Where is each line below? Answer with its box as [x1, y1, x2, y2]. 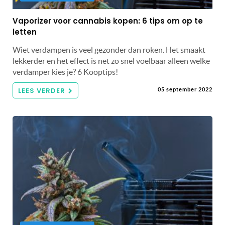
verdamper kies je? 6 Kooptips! [13, 67, 118, 77]
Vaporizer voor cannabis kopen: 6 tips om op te [13, 16, 203, 27]
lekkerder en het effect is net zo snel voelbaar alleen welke [13, 56, 210, 66]
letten [13, 27, 37, 38]
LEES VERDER [18, 86, 65, 96]
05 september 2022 [158, 86, 212, 93]
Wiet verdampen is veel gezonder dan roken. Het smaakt [13, 45, 205, 55]
